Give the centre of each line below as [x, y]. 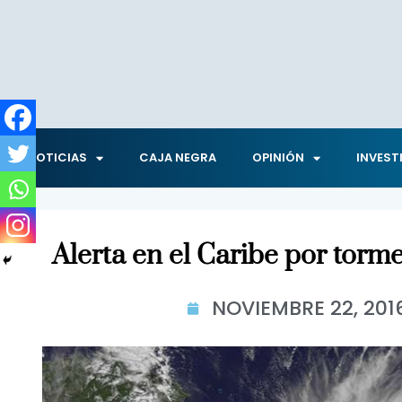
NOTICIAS [57, 157]
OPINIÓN [278, 157]
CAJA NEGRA [178, 157]
